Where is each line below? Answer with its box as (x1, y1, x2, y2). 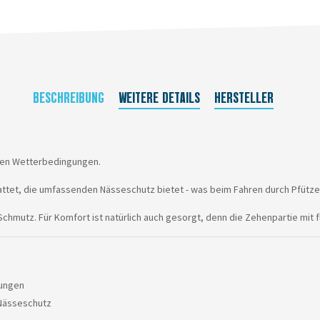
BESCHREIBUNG (32, 89, 104, 107)
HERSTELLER (214, 89, 274, 107)
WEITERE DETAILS (118, 89, 200, 107)
